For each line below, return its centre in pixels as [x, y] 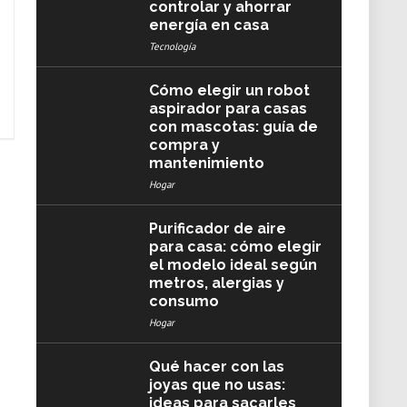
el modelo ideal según [233, 265]
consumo [184, 301]
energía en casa [208, 25]
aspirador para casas [228, 109]
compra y [184, 145]
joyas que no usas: [217, 385]
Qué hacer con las [216, 367]
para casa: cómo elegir [235, 247]
